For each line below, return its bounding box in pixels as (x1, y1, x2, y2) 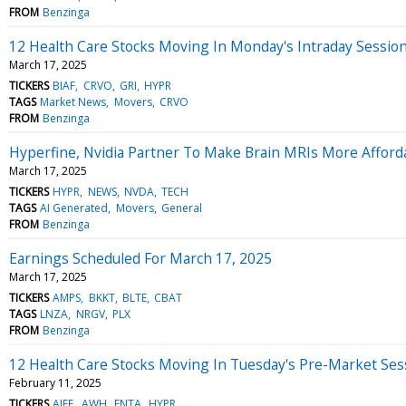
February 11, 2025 (9, 374, 101, 391)
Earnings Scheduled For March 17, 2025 (9, 247, 272, 268)
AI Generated (40, 199, 109, 216)
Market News (40, 93, 107, 110)
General (160, 199, 202, 216)
